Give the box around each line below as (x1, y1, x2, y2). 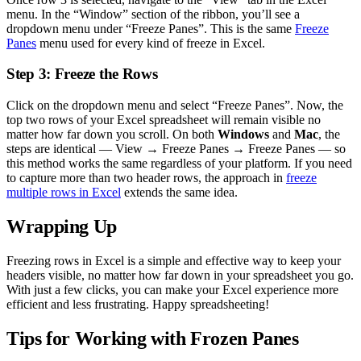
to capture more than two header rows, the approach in (6, 171, 286, 185)
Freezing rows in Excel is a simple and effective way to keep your (6, 253, 341, 268)
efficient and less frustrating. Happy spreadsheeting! (6, 297, 269, 311)
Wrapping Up (6, 215, 118, 237)
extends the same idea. (121, 185, 238, 200)
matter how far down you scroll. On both (6, 127, 218, 142)
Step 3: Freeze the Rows (6, 65, 158, 83)
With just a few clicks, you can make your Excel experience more (6, 282, 338, 297)
